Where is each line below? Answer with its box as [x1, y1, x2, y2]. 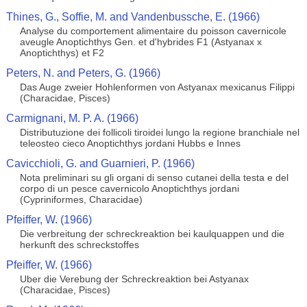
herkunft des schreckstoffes [19, 239, 139, 250]
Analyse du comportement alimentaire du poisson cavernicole [19, 25, 286, 36]
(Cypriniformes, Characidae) [19, 194, 143, 205]
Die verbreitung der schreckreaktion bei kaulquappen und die [19, 228, 284, 239]
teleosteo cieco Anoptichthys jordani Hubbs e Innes [19, 138, 241, 149]
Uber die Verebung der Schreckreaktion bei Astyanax [19, 273, 249, 284]
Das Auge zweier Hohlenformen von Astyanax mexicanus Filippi [19, 82, 295, 93]
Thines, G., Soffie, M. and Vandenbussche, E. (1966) [5, 11, 260, 23]
